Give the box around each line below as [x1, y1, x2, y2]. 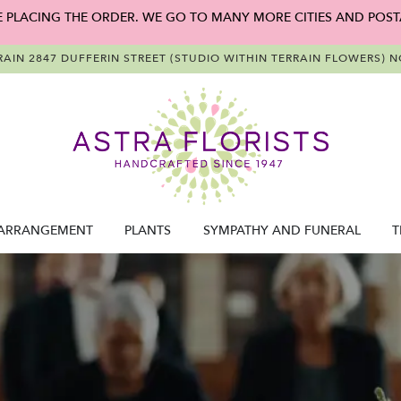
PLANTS [124, 222, 172, 240]
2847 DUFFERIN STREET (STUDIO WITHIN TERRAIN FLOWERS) [28, 51, 386, 65]
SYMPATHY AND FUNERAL [202, 222, 361, 240]
